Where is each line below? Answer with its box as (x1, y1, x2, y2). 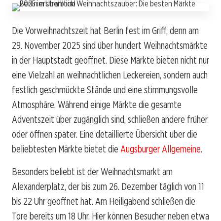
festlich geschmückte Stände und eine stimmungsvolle (12, 83, 198, 96)
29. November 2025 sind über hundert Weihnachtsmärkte (12, 39, 208, 51)
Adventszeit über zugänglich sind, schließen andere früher (12, 113, 208, 125)
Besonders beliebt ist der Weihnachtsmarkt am (12, 165, 173, 178)
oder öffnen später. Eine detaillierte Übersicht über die (12, 128, 197, 140)
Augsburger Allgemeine (120, 143, 201, 155)
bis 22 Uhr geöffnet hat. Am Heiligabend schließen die (12, 195, 195, 207)
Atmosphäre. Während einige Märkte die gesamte (12, 98, 182, 110)
